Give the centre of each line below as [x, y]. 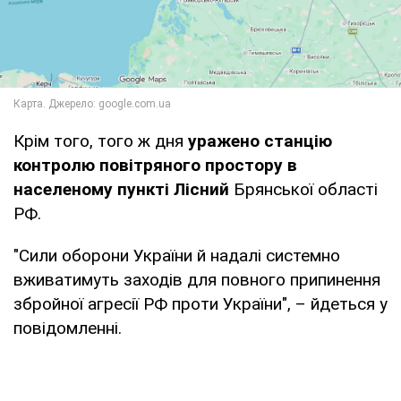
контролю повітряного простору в [155, 165]
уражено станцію [258, 141]
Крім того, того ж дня [98, 141]
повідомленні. [68, 328]
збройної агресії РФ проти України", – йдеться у [200, 303]
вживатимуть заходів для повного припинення [197, 279]
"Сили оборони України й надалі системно [177, 255]
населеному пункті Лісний [121, 189]
